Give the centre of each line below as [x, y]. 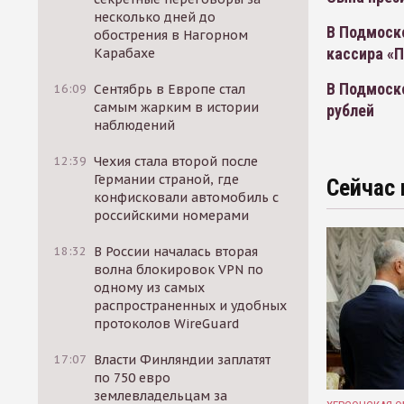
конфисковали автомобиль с [187, 197]
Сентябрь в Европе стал [170, 89]
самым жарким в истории [177, 107]
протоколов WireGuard [167, 324]
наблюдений [135, 125]
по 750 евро [133, 378]
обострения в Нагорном [171, 35]
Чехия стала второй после [176, 161]
